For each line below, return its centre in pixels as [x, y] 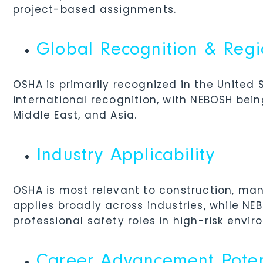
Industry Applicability [126, 157]
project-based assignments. [95, 9]
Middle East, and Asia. [75, 115]
